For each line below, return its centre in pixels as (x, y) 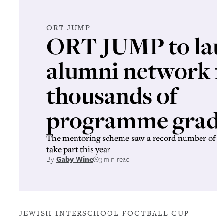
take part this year (78, 149)
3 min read (114, 159)
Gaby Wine (75, 159)
